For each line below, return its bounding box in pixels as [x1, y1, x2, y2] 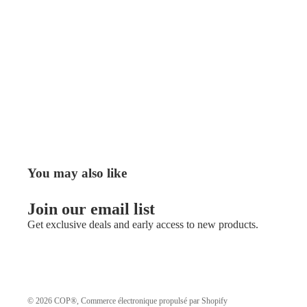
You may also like [27, 166, 127, 181]
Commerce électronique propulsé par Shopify [81, 295, 228, 306]
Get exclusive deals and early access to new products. [27, 219, 258, 231]
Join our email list [27, 200, 155, 219]
